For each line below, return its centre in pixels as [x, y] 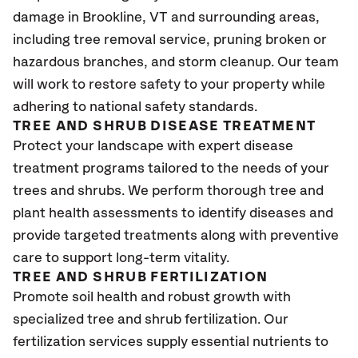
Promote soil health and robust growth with [152, 297]
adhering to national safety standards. [138, 107]
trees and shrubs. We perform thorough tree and [168, 191]
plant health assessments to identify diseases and [173, 213]
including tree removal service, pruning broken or [170, 40]
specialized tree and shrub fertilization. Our [151, 320]
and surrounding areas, [244, 18]
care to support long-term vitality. [124, 258]
